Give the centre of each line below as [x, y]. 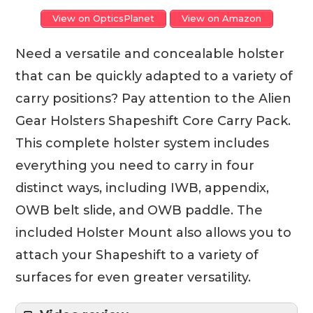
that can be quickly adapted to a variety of [154, 77]
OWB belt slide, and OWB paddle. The [139, 211]
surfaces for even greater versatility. [133, 278]
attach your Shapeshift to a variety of [137, 255]
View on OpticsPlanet [103, 19]
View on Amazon [221, 19]
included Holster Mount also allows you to [154, 233]
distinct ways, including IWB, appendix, [143, 188]
